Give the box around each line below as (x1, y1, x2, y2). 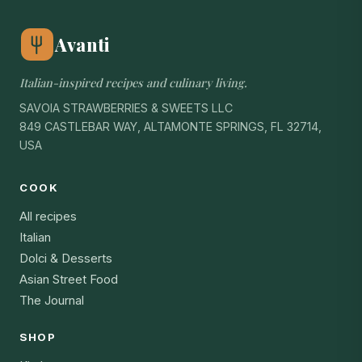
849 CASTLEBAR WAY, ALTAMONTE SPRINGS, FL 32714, (19, 120, 322, 134)
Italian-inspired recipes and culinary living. (19, 74, 247, 91)
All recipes (19, 209, 77, 225)
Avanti (55, 32, 110, 56)
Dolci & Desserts (19, 251, 112, 267)
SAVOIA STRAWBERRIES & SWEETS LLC (19, 101, 233, 116)
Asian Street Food (19, 272, 118, 288)
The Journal (19, 293, 84, 309)
